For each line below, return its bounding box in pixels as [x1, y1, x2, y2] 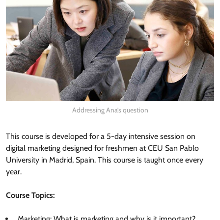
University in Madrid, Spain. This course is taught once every [6, 155, 203, 165]
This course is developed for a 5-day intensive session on [6, 132, 195, 141]
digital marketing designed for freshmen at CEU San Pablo [6, 143, 199, 153]
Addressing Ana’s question [72, 106, 148, 115]
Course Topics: [6, 191, 55, 200]
